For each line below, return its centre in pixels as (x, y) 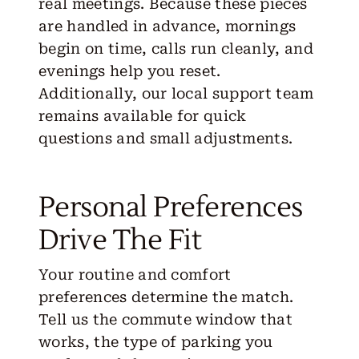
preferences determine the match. (166, 296)
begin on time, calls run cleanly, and (175, 48)
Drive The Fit (120, 240)
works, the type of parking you (155, 341)
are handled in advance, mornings (167, 26)
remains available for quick (142, 115)
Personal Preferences (170, 207)
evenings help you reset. (129, 71)
